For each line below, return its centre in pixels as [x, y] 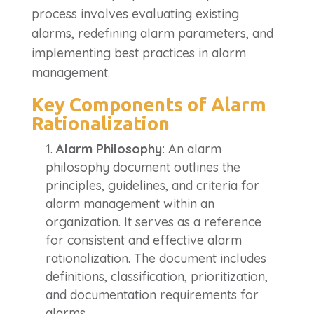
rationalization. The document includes [156, 258]
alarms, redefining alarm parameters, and [152, 33]
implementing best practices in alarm [138, 53]
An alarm [193, 149]
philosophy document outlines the [143, 167]
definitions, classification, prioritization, [156, 276]
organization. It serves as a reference [153, 221]
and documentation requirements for [152, 294]
